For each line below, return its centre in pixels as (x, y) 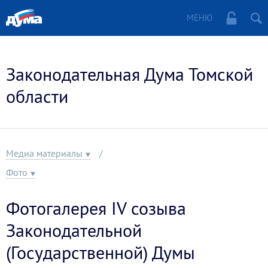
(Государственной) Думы (100, 252)
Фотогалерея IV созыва (96, 208)
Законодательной (74, 230)
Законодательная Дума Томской (130, 74)
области (37, 96)
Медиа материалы (44, 153)
